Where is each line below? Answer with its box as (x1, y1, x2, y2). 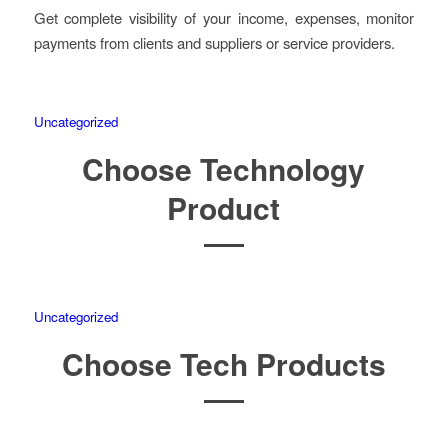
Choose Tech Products (61, 341, 386, 385)
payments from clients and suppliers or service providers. (33, 31, 395, 53)
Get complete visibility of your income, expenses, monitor (33, 6, 415, 28)
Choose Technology (82, 146, 366, 190)
